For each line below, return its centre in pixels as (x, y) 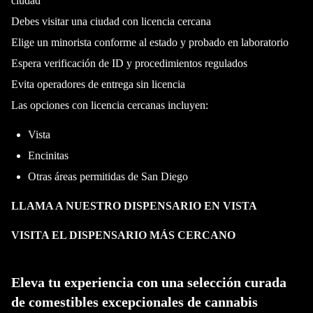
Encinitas (48, 155)
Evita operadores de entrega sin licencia (98, 84)
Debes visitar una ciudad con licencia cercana (111, 21)
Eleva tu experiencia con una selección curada (149, 282)
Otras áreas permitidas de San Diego (108, 176)
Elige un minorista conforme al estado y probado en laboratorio (150, 42)
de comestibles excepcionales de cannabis (134, 302)
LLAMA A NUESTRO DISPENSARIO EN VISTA (134, 206)
